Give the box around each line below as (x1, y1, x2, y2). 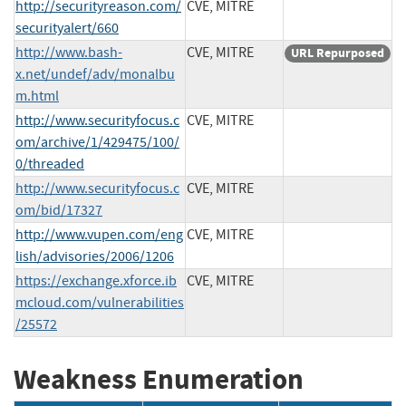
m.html (15, 86, 59, 105)
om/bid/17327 (15, 200, 102, 219)
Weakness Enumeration (14, 360, 304, 398)
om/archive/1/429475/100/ (15, 132, 179, 151)
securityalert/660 (15, 18, 119, 37)
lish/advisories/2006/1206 (15, 246, 174, 266)
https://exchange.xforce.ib (15, 271, 177, 290)
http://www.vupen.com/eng (15, 225, 183, 244)
